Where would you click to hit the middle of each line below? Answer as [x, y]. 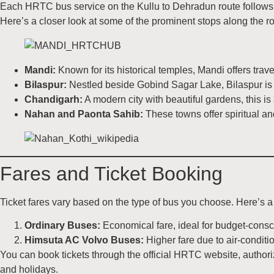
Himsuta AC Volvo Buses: [84, 240]
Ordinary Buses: [62, 226]
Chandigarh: [54, 99]
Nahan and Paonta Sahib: [84, 114]
